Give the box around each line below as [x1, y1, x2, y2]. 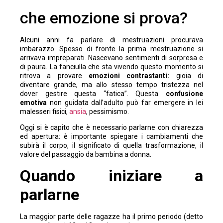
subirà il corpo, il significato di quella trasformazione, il [20, 141, 203, 150]
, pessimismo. [86, 107, 129, 115]
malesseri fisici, [20, 107, 69, 115]
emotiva [20, 98, 50, 107]
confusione [166, 89, 203, 98]
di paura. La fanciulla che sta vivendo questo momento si [20, 62, 203, 71]
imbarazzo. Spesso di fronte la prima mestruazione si [20, 44, 203, 53]
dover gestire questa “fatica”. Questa [20, 89, 166, 98]
